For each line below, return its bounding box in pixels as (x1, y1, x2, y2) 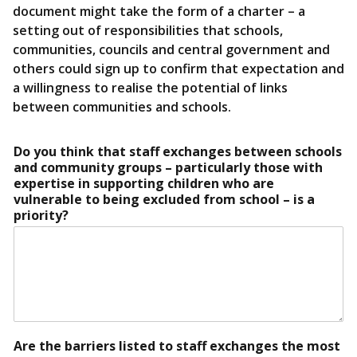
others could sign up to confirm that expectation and (13, 60, 344, 78)
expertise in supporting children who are (14, 175, 274, 193)
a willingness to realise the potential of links (13, 79, 288, 97)
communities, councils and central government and (13, 41, 330, 59)
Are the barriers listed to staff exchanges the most (14, 337, 340, 355)
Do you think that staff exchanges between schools (14, 143, 342, 161)
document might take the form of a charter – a (13, 2, 305, 21)
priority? (14, 206, 69, 225)
